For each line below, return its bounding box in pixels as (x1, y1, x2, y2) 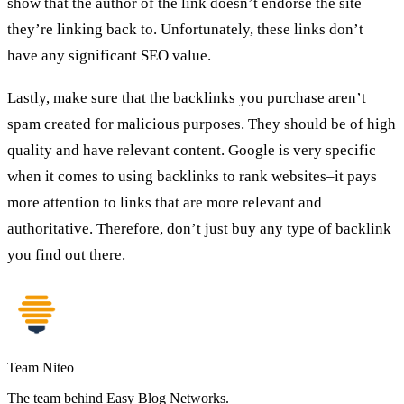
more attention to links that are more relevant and (7, 193, 322, 211)
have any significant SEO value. (7, 47, 211, 65)
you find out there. (7, 245, 125, 263)
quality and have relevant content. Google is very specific (7, 141, 376, 159)
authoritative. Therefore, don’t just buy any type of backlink (7, 219, 391, 237)
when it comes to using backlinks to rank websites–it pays (7, 167, 377, 185)
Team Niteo (7, 359, 74, 375)
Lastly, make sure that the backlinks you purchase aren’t (7, 88, 366, 106)
